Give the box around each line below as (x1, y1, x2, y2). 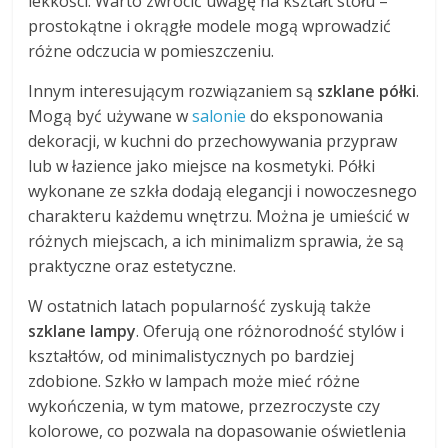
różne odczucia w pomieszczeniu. (28, 40, 275, 63)
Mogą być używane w (28, 105, 193, 128)
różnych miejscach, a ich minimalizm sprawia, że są (28, 230, 405, 253)
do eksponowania (246, 105, 384, 128)
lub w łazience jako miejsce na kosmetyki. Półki (28, 155, 376, 178)
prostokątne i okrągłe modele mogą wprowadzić (28, 15, 392, 38)
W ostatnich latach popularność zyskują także (28, 295, 372, 318)
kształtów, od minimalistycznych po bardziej (28, 345, 355, 368)
